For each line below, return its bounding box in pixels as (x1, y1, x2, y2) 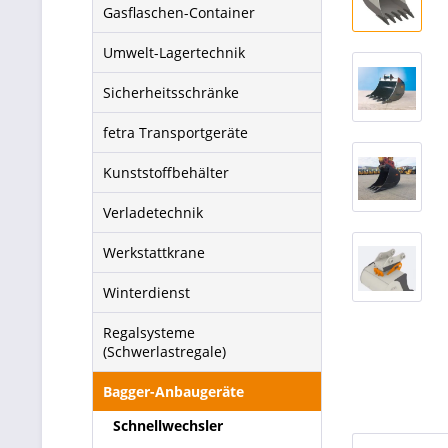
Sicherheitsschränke (103, 83, 239, 102)
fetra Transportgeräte (103, 123, 248, 142)
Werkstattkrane (103, 243, 205, 262)
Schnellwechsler (113, 416, 223, 435)
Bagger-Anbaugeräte (103, 382, 244, 401)
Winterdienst (103, 283, 190, 302)
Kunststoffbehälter (103, 163, 229, 182)
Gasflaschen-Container (103, 3, 255, 22)
